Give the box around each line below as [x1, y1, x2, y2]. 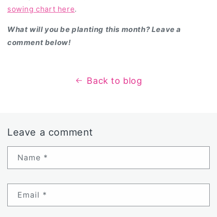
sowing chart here [7, 4, 75, 14]
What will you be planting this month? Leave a [7, 24, 182, 34]
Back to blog [87, 75, 142, 86]
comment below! [7, 37, 71, 47]
